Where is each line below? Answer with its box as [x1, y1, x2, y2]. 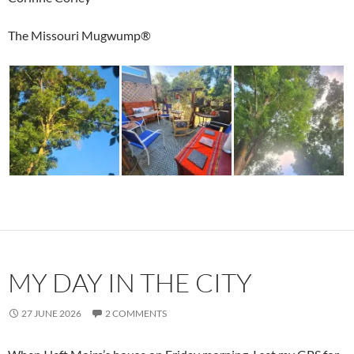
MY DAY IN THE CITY [8, 266, 252, 299]
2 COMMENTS [105, 307, 167, 320]
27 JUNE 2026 [21, 307, 81, 320]
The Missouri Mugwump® [8, 28, 151, 43]
